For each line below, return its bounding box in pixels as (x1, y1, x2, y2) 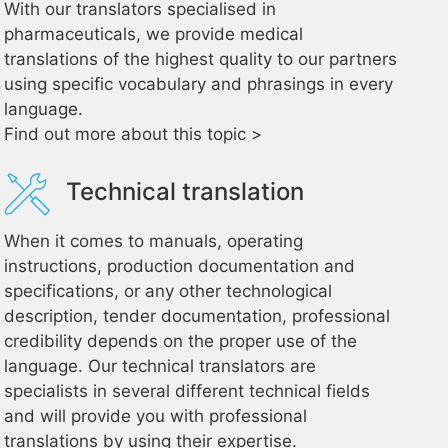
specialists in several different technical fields (4, 381, 371, 401)
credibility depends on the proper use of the (4, 331, 358, 351)
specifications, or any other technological (4, 281, 333, 301)
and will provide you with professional (4, 406, 308, 426)
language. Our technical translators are (4, 356, 317, 376)
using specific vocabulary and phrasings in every (4, 74, 394, 94)
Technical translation (66, 177, 305, 206)
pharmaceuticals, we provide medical (4, 24, 304, 44)
